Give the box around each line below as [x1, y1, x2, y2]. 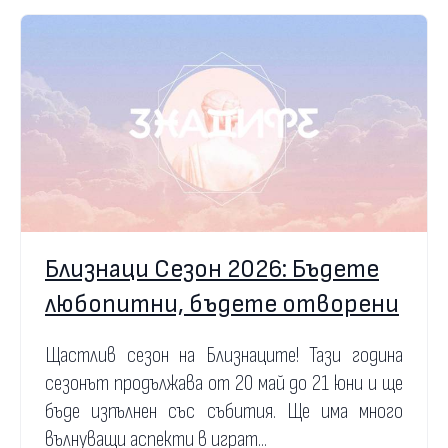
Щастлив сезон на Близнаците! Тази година [45, 341, 403, 369]
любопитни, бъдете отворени [45, 288, 399, 320]
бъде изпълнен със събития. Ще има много [45, 397, 403, 425]
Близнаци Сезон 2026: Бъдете [45, 253, 379, 285]
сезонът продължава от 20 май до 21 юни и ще [45, 369, 403, 397]
